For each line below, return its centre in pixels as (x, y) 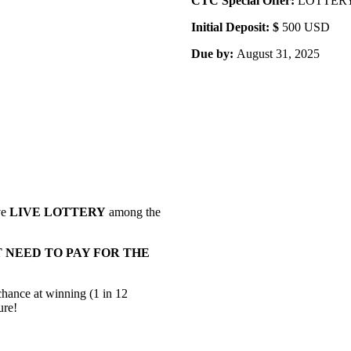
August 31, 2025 (278, 53)
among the (133, 212)
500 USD (306, 27)
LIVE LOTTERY (58, 212)
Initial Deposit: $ (237, 27)
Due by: (214, 53)
